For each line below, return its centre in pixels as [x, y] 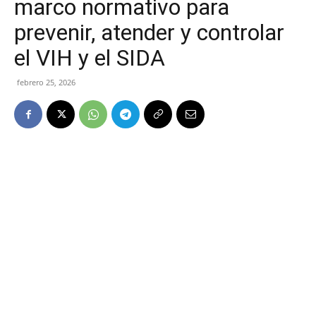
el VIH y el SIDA [90, 58]
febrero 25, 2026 [46, 82]
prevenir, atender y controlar [149, 32]
